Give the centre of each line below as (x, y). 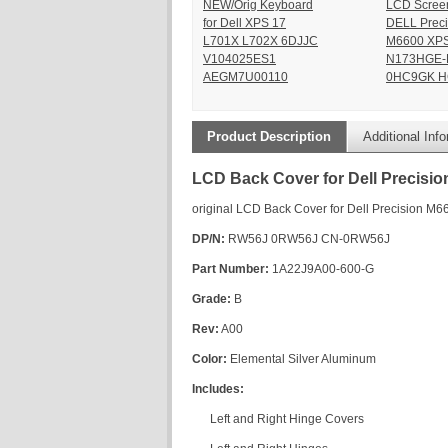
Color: (211, 359)
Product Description (269, 137)
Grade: (211, 299)
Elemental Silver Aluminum (303, 359)
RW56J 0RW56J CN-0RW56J (307, 239)
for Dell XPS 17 (244, 23)
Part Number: (230, 269)
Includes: (218, 389)
